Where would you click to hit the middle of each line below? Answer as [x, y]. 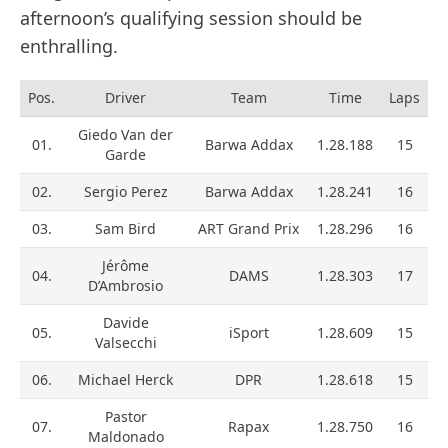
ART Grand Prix [248, 229]
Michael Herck [125, 380]
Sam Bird [125, 229]
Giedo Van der [125, 135]
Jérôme [125, 266]
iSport [248, 333]
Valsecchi [125, 343]
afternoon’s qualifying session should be [191, 18]
